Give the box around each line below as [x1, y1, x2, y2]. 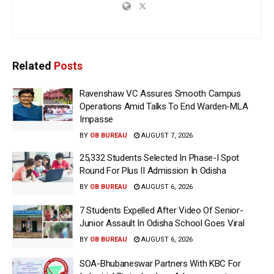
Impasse [80, 113, 113, 125]
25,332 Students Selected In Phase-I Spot [80, 152, 239, 163]
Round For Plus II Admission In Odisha [80, 165, 226, 176]
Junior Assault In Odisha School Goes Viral [80, 218, 245, 229]
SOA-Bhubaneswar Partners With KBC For [80, 257, 241, 269]
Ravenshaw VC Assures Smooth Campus [80, 87, 241, 99]
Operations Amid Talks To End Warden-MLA [80, 100, 248, 112]
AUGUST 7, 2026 [139, 131, 193, 139]
